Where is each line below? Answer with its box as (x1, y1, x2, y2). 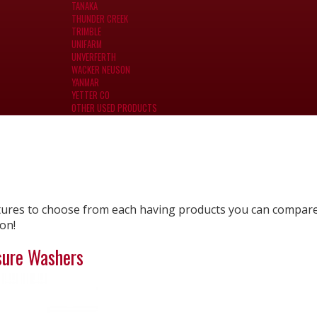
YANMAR (71, 76, 99, 89)
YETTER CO (71, 88, 110, 102)
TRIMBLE (71, 25, 101, 38)
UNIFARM (71, 38, 102, 51)
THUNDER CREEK (71, 12, 128, 25)
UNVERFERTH (71, 50, 116, 64)
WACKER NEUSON (71, 63, 130, 76)
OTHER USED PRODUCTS (71, 101, 157, 115)
